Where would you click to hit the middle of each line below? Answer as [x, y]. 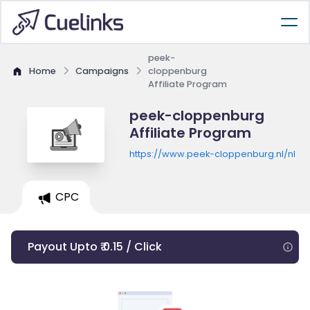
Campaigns [102, 71]
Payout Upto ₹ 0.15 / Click [95, 247]
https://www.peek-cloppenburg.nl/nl [212, 154]
